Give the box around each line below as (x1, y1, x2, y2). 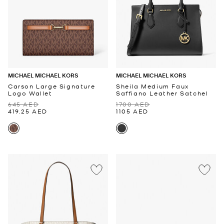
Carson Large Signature (8, 82, 95, 90)
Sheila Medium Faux (116, 82, 189, 90)
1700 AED (116, 100, 150, 108)
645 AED (8, 100, 39, 108)
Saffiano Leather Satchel (116, 89, 208, 97)
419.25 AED (8, 107, 47, 115)
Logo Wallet (8, 89, 52, 97)
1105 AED (116, 107, 148, 115)
